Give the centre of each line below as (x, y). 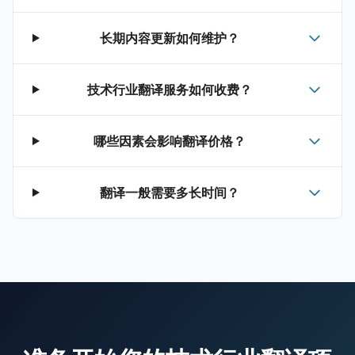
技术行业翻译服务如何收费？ (170, 90)
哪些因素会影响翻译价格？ (170, 141)
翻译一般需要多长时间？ (170, 193)
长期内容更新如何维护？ (170, 38)
